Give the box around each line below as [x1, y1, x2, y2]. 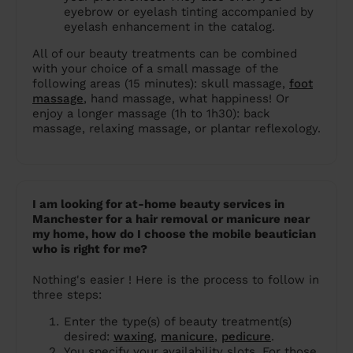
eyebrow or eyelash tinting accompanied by [64, 5, 314, 20]
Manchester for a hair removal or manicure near [32, 212, 310, 227]
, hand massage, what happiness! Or [84, 91, 289, 106]
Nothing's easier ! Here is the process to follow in [32, 273, 319, 288]
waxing [113, 329, 154, 344]
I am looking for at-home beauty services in [32, 197, 284, 212]
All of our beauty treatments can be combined [32, 46, 297, 61]
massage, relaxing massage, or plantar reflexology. [32, 121, 321, 136]
